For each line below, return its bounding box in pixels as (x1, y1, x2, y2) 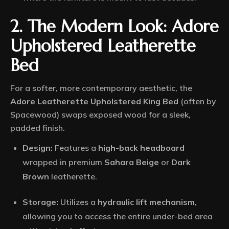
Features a (53, 143, 98, 153)
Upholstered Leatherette (10, 35, 196, 57)
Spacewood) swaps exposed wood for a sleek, (10, 109, 191, 120)
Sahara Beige (104, 157, 159, 168)
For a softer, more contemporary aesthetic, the (10, 83, 192, 94)
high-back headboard (98, 143, 185, 153)
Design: (22, 143, 53, 153)
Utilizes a (58, 197, 98, 208)
